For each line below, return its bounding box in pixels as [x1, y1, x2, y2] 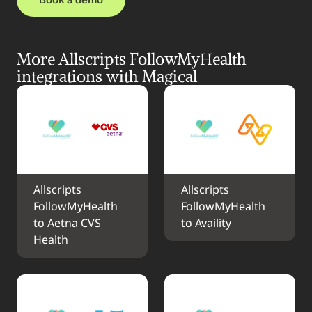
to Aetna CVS [33, 217, 101, 231]
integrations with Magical [17, 66, 197, 86]
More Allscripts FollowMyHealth [17, 49, 247, 69]
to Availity [181, 217, 231, 231]
